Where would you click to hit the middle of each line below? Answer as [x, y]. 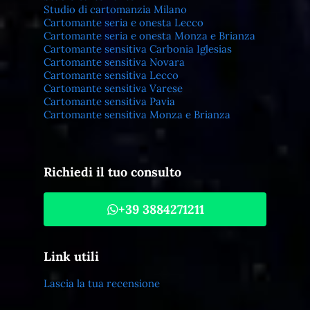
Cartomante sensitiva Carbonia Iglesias [137, 49]
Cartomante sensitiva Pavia [109, 102]
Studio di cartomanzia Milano [115, 10]
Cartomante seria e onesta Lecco [123, 23]
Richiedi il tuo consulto [112, 172]
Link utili [71, 257]
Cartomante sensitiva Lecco [111, 75]
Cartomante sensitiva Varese [113, 89]
